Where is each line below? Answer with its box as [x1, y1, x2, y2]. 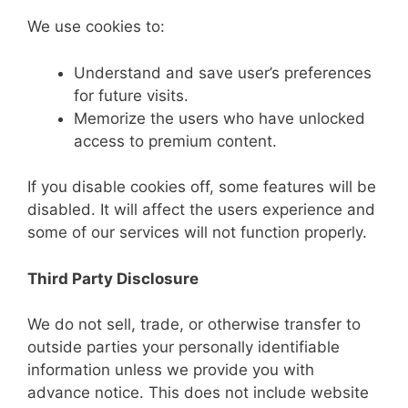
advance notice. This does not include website [27, 383, 369, 402]
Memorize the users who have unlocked [74, 108, 365, 127]
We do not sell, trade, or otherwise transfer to [27, 315, 361, 333]
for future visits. [74, 86, 189, 105]
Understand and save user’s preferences [74, 63, 372, 82]
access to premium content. [74, 131, 277, 150]
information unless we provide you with [27, 361, 314, 379]
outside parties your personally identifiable [27, 338, 340, 356]
